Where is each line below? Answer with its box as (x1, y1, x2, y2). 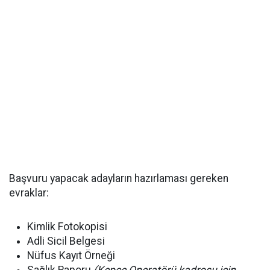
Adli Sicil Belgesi (27, 235, 105, 248)
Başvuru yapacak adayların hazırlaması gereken (9, 172, 228, 185)
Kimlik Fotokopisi (27, 221, 107, 233)
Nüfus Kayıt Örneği (27, 250, 115, 262)
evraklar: (9, 187, 49, 199)
